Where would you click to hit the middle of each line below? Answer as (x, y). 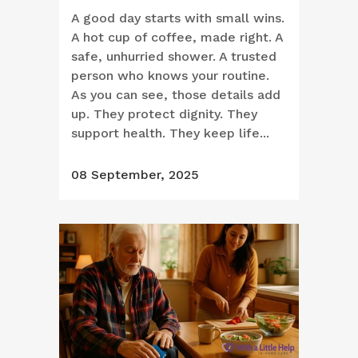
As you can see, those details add (176, 95)
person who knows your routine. (170, 76)
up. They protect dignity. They (164, 114)
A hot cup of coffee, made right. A (177, 38)
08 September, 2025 (135, 175)
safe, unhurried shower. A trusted (174, 57)
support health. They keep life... (170, 133)
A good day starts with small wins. (178, 18)
